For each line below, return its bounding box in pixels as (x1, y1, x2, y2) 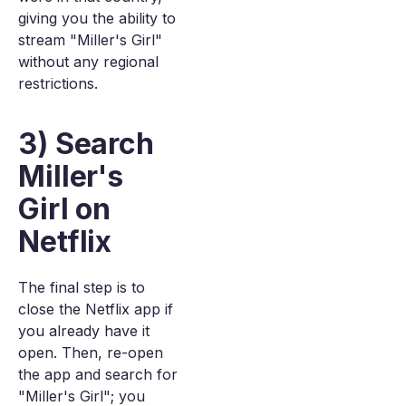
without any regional (18, 53, 159, 71)
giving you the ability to (18, 9, 176, 27)
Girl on (18, 191, 111, 227)
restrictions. (18, 74, 98, 92)
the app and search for (18, 365, 178, 383)
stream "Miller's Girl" (18, 31, 162, 49)
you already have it (18, 322, 150, 340)
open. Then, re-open (18, 343, 163, 362)
